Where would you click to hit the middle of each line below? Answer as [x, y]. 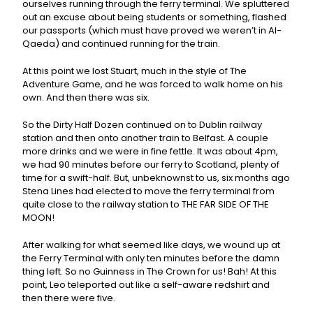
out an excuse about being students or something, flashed [155, 17]
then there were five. [69, 298]
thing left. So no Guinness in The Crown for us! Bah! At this [150, 272]
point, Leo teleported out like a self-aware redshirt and [146, 285]
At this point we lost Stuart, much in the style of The [135, 71]
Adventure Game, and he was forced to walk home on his [153, 85]
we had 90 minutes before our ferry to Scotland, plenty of [151, 165]
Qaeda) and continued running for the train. [122, 44]
